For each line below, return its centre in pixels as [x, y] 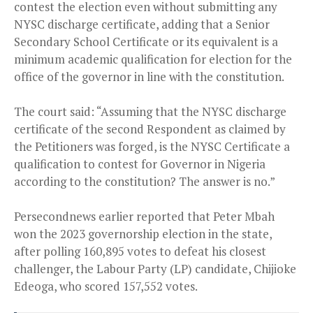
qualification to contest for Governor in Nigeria [140, 163]
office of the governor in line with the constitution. [149, 76]
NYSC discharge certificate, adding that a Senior [142, 24]
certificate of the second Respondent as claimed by [150, 129]
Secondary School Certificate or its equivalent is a [146, 41]
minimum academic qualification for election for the [153, 59]
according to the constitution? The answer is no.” [145, 181]
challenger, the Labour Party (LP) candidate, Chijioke [155, 268]
